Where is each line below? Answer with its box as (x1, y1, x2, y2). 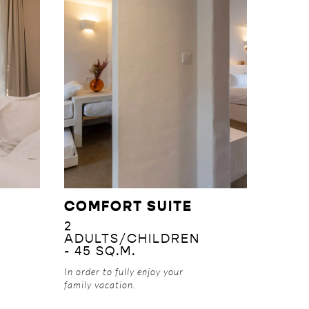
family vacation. (64, 279, 137, 291)
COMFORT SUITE (64, 200, 193, 215)
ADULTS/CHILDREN (64, 233, 201, 246)
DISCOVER (130, 62, 181, 72)
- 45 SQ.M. (64, 246, 137, 259)
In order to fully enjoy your (64, 266, 184, 278)
